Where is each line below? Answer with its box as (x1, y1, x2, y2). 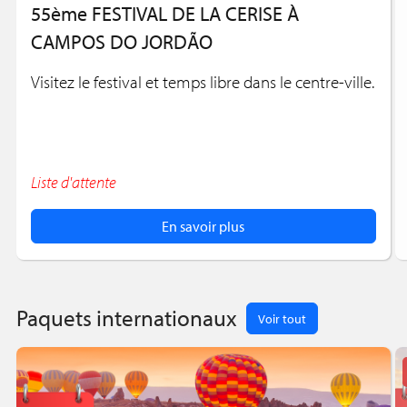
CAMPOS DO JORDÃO (30, 27, 213, 55)
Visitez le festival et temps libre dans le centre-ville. (30, 70, 374, 93)
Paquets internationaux (15, 303, 237, 333)
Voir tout (257, 309, 306, 327)
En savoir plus (162, 216, 245, 235)
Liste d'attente (30, 171, 116, 193)
